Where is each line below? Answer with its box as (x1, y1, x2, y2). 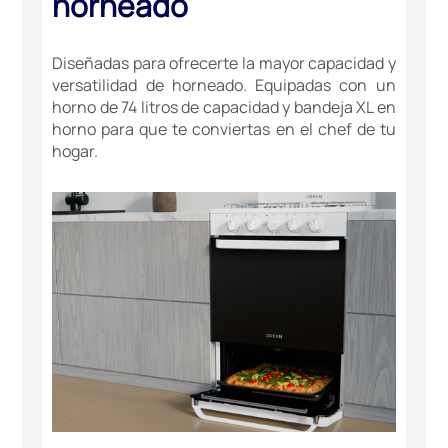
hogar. (52, 140, 99, 163)
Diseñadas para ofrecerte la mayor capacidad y (52, 52, 396, 75)
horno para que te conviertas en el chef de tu (52, 118, 396, 141)
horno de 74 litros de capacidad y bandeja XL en (52, 96, 396, 119)
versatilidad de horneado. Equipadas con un (52, 74, 396, 97)
